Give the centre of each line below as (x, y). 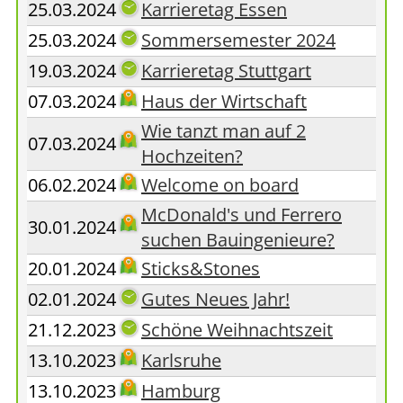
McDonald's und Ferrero (242, 215)
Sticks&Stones (201, 269)
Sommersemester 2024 (238, 40)
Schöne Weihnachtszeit (237, 330)
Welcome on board (220, 185)
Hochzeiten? (192, 156)
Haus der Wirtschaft (224, 101)
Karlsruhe (181, 360)
